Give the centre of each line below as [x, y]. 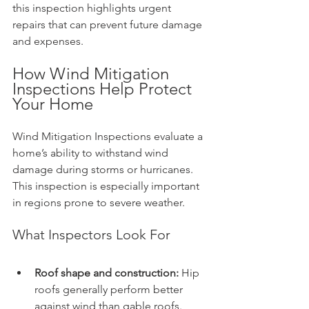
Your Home [53, 104]
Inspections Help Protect [104, 89]
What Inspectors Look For [91, 235]
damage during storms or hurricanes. [104, 170]
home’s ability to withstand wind [92, 153]
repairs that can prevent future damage [109, 25]
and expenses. [48, 41]
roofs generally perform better [110, 290]
